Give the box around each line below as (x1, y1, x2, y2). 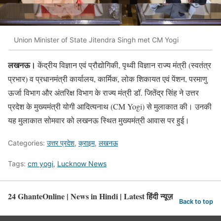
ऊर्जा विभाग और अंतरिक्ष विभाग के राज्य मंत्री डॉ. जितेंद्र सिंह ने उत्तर (8, 87, 199, 98)
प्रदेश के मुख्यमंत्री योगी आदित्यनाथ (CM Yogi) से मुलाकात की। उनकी (8, 101, 212, 112)
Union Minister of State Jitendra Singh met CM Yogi (14, 35, 179, 44)
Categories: (8, 139, 47, 147)
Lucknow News (57, 159, 107, 168)
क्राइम (78, 139, 95, 147)
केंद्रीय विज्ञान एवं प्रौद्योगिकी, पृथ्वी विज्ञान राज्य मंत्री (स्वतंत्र (36, 60, 211, 71)
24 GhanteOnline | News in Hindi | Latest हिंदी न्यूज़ (8, 190, 173, 202)
